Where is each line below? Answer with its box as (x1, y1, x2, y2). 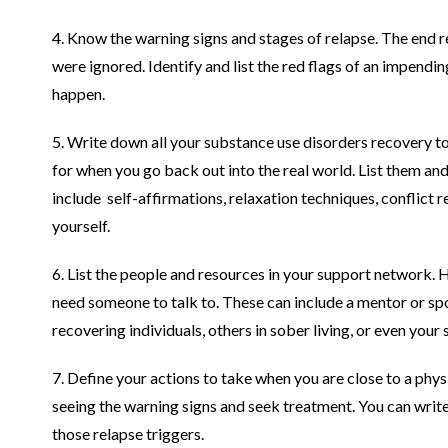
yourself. (52, 215, 110, 235)
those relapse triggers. (52, 423, 204, 443)
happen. (52, 83, 105, 103)
